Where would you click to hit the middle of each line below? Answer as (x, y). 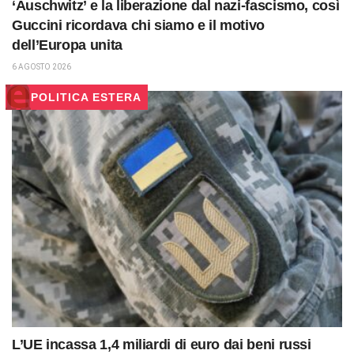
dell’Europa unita (67, 45)
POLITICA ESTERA (86, 97)
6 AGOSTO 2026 (41, 66)
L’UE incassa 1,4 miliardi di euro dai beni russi (162, 344)
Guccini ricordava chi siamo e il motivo (138, 25)
